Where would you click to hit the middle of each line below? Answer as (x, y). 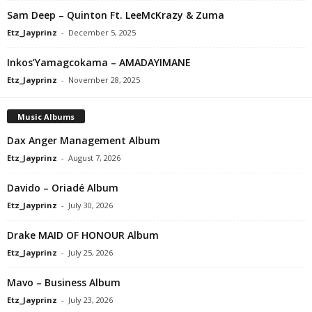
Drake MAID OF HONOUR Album (83, 235)
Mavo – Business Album (64, 282)
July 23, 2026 (91, 299)
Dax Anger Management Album (84, 140)
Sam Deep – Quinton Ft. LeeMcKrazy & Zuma (116, 15)
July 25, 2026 (91, 252)
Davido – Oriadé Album (63, 187)
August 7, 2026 (94, 157)
